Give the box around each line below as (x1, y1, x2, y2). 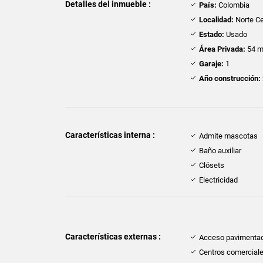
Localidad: (199, 15, 234, 25)
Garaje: (199, 59, 224, 69)
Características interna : (65, 130, 155, 140)
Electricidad (199, 176, 238, 185)
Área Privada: (199, 45, 246, 54)
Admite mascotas (199, 131, 258, 141)
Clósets (199, 161, 225, 170)
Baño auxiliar (199, 146, 242, 156)
